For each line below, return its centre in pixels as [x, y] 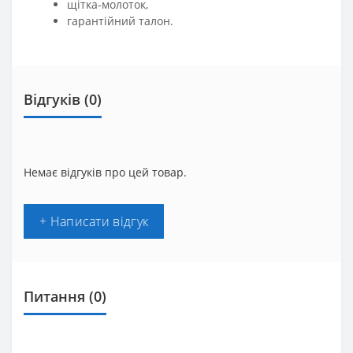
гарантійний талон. [120, 20]
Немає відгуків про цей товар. [105, 172]
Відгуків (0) [63, 99]
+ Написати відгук [94, 221]
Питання [54, 296]
